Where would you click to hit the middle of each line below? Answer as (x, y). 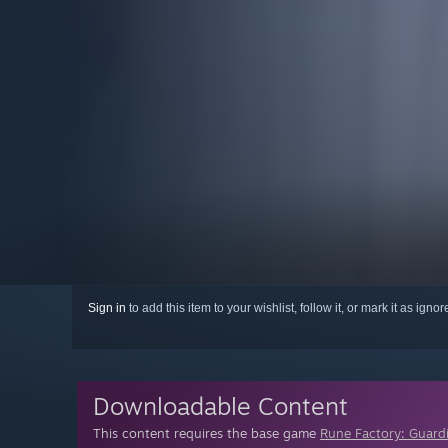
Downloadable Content (220, 406)
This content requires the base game (206, 433)
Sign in (107, 308)
